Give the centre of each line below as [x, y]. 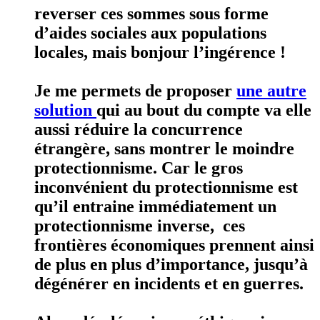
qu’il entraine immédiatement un [155, 207]
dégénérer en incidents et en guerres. [169, 284]
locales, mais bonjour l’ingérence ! [160, 52]
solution [65, 110]
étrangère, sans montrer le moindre [166, 149]
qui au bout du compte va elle [204, 110]
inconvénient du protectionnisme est [166, 187]
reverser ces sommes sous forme [151, 14]
